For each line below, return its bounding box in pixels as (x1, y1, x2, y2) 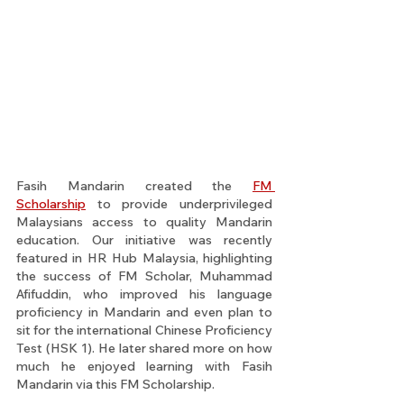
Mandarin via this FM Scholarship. (16, 376, 215, 392)
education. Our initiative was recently (16, 232, 272, 248)
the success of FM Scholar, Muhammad (16, 268, 272, 284)
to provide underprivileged (86, 196, 272, 212)
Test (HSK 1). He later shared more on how (16, 340, 272, 356)
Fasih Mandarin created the (16, 178, 252, 194)
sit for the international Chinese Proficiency (16, 322, 272, 338)
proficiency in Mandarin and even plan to (16, 304, 272, 320)
